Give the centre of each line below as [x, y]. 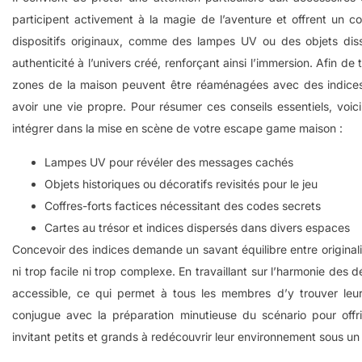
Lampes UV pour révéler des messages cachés [169, 162]
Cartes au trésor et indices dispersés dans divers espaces [197, 227]
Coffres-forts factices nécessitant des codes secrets [183, 205]
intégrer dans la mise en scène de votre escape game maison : [177, 128]
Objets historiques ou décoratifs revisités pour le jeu [181, 183]
